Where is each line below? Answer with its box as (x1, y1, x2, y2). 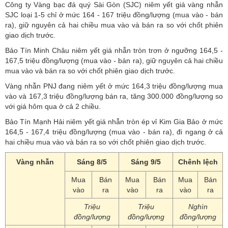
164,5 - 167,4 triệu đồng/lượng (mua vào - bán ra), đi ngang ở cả (5, 127, 223, 136)
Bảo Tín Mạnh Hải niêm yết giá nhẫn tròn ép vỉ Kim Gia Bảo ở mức (5, 117, 223, 126)
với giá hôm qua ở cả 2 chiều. (5, 102, 101, 110)
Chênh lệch (178, 157, 218, 166)
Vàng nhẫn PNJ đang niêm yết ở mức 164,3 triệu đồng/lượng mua (5, 81, 223, 90)
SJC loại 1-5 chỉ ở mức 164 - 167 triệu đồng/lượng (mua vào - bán (5, 10, 223, 19)
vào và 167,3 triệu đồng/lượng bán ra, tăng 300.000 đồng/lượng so (5, 92, 223, 100)
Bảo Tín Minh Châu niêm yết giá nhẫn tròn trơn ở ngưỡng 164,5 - (5, 46, 223, 54)
